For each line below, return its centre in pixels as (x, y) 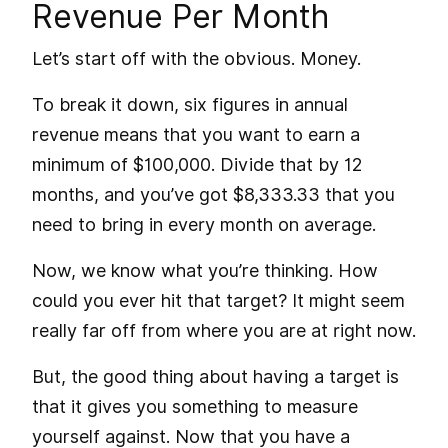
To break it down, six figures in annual (190, 104)
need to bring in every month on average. (204, 224)
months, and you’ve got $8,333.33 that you (213, 194)
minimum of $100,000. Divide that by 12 (197, 164)
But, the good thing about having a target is (215, 376)
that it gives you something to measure (195, 406)
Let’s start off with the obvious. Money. (196, 58)
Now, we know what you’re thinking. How (205, 270)
